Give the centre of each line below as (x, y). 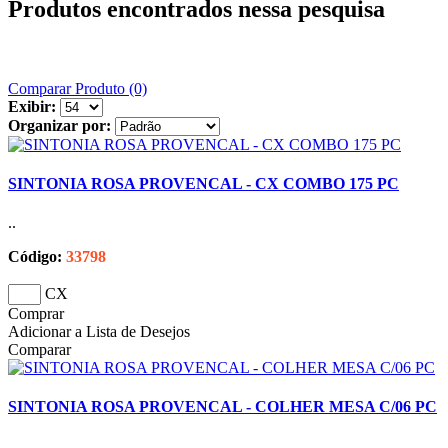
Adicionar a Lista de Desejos (99, 332)
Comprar (36, 314)
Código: (35, 257)
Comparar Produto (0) (77, 88)
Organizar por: (59, 125)
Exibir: (32, 106)
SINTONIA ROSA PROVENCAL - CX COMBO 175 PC (203, 183)
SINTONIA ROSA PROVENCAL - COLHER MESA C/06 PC (222, 407)
